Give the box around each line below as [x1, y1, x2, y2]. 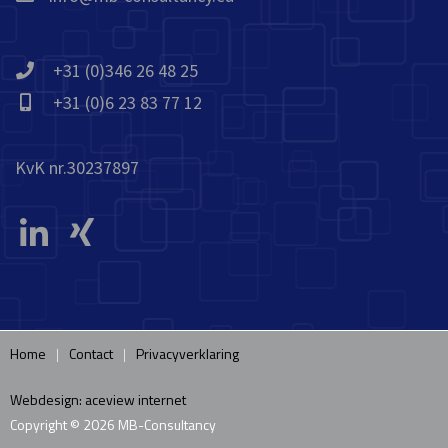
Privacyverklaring [136, 343, 239, 364]
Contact [69, 343, 113, 364]
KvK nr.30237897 [15, 156, 139, 179]
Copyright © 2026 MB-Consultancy [10, 414, 216, 435]
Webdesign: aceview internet [10, 389, 186, 410]
